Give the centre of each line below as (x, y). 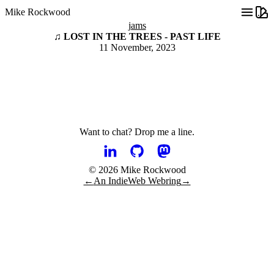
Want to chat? (106, 132)
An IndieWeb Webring (137, 181)
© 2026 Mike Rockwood (137, 170)
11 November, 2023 (137, 48)
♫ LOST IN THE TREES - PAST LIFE (137, 37)
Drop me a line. (165, 132)
